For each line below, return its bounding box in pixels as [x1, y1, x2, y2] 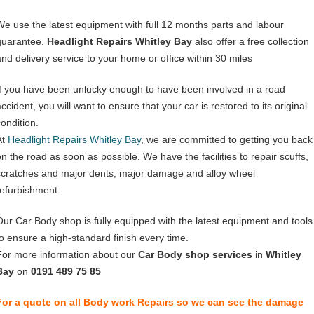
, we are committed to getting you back [141, 133, 313, 145]
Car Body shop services [138, 248, 252, 260]
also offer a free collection [192, 35, 309, 47]
